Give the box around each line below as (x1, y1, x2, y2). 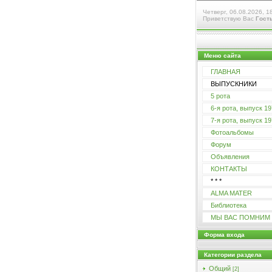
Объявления (211, 153, 250, 160)
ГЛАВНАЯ (211, 68, 240, 75)
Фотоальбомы (211, 129, 254, 136)
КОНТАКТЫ (211, 165, 247, 172)
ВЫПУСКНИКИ (211, 80, 257, 87)
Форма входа (204, 231, 245, 238)
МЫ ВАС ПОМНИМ (211, 214, 270, 221)
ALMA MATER (211, 189, 252, 197)
